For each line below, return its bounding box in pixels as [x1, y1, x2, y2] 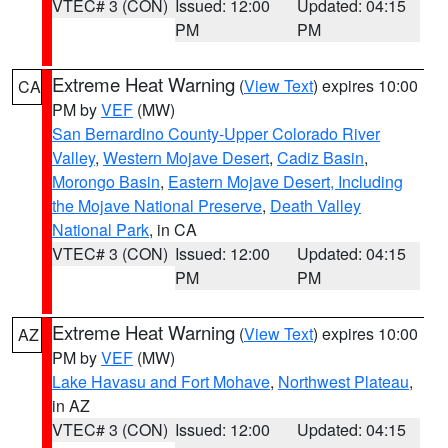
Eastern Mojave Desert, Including [168, 170, 403, 193]
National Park [52, 218, 149, 241]
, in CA [149, 218, 197, 241]
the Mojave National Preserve [52, 194, 262, 217]
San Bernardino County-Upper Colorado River [52, 122, 380, 145]
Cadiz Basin [277, 146, 364, 169]
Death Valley [270, 194, 361, 217]
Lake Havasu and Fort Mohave [52, 370, 270, 393]
